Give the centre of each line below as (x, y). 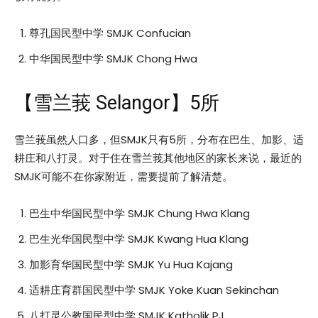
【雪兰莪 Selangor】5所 (117, 103)
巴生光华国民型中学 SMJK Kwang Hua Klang (139, 238)
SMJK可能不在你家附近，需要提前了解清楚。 (124, 176)
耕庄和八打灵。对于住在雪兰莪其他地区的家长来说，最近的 (158, 158)
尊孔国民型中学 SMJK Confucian (110, 33)
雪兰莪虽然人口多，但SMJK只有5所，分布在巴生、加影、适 (159, 139)
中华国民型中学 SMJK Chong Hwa (113, 58)
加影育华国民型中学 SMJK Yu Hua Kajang (131, 264)
